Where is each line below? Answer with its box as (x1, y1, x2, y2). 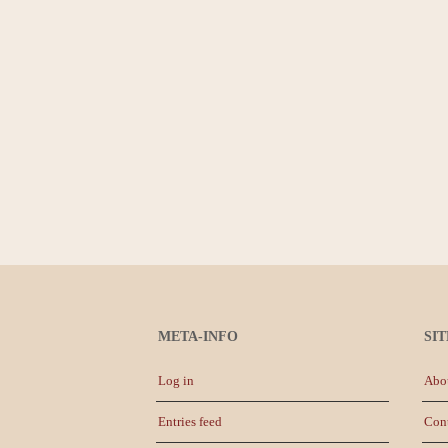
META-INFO (158, 329, 238, 344)
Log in (158, 373, 194, 388)
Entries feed (158, 414, 222, 429)
